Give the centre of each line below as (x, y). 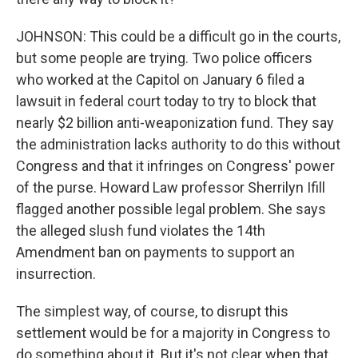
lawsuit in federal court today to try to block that (166, 101)
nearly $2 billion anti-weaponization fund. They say (175, 123)
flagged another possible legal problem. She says (171, 209)
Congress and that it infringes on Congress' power (175, 166)
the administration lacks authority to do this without (178, 144)
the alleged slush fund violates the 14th (141, 231)
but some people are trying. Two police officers (164, 58)
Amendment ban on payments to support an (155, 252)
